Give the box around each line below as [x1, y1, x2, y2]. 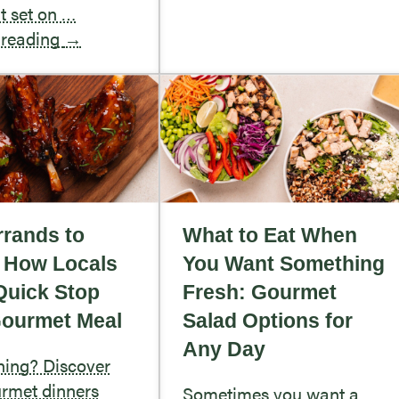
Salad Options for [183, 308, 353, 332]
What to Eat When [183, 223, 357, 247]
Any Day [183, 337, 265, 361]
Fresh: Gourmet [183, 280, 337, 304]
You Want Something [183, 251, 385, 275]
